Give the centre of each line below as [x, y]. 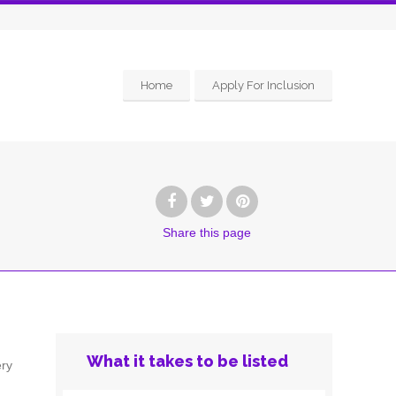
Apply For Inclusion [263, 85]
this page [226, 232]
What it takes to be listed [187, 361]
